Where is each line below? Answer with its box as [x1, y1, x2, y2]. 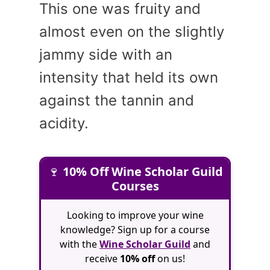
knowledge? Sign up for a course [60, 222, 210, 236]
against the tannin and [39, 91, 194, 109]
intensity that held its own [39, 68, 218, 86]
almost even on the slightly [39, 22, 224, 40]
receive [85, 251, 120, 265]
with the [60, 237, 99, 251]
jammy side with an [39, 45, 172, 63]
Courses [111, 177, 159, 194]
